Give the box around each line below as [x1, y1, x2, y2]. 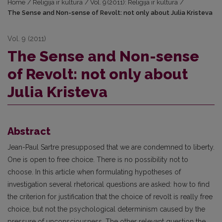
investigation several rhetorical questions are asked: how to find [7, 180, 210, 188]
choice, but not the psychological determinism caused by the [7, 205, 205, 213]
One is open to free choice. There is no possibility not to [7, 156, 188, 164]
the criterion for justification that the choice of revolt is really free [7, 193, 213, 201]
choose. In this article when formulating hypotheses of [7, 168, 181, 176]
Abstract [7, 125, 51, 137]
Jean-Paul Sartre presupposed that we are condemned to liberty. [7, 143, 215, 151]
